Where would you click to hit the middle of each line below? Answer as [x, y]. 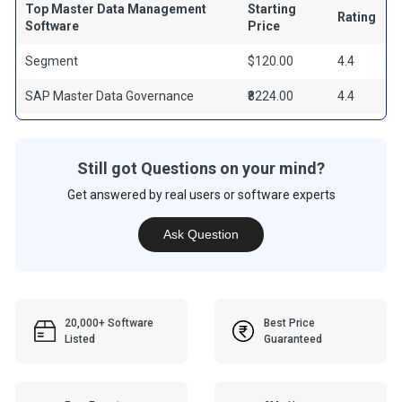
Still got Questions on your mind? [201, 168]
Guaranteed [293, 339]
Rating [357, 17]
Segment [52, 61]
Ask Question [201, 235]
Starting [272, 9]
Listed [80, 339]
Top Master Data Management [116, 9]
